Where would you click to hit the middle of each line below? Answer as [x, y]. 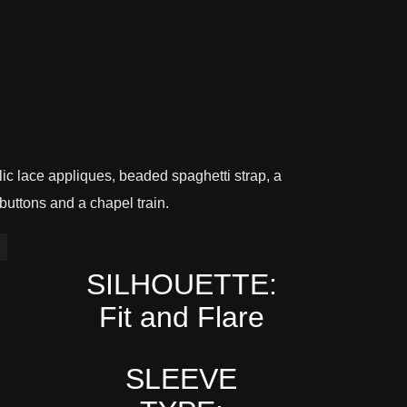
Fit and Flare [181, 317]
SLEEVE [182, 378]
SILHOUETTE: [181, 284]
